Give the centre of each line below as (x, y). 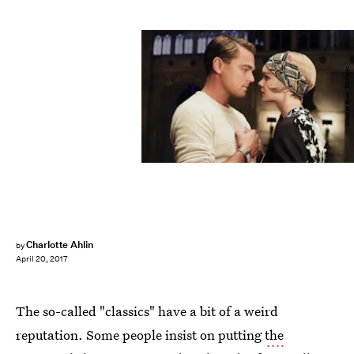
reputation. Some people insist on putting (140, 335)
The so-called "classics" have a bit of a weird (147, 311)
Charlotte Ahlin (60, 245)
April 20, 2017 (42, 259)
